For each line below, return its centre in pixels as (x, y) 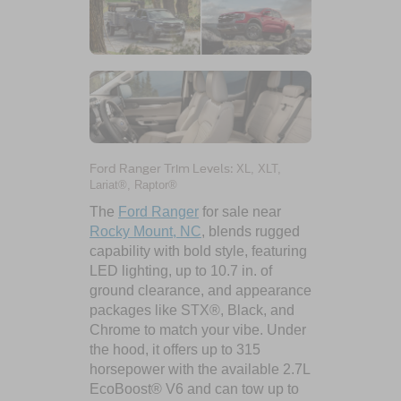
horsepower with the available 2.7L (200, 369)
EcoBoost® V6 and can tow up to (194, 388)
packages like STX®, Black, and (192, 310)
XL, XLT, (259, 168)
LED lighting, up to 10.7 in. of (181, 270)
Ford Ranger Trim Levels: (163, 168)
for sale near (240, 211)
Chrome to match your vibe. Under (198, 329)
